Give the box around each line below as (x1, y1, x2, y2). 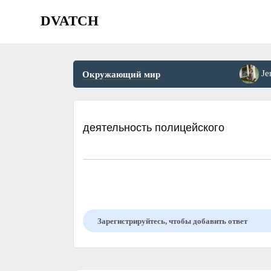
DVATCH (41, 13, 99, 28)
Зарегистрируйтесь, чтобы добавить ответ (97, 217, 247, 226)
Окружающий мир (82, 70, 160, 79)
